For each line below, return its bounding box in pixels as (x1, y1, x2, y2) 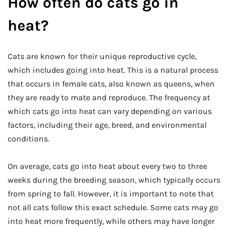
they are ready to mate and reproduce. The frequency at (8, 93, 210, 103)
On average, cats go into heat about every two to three (8, 161, 207, 171)
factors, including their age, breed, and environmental (8, 120, 207, 130)
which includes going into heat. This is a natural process (8, 65, 218, 75)
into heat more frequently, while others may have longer (8, 216, 215, 226)
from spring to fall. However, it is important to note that (8, 188, 214, 198)
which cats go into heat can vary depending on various (8, 106, 212, 117)
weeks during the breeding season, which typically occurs (8, 175, 220, 185)
